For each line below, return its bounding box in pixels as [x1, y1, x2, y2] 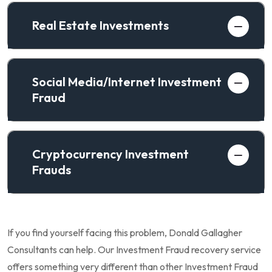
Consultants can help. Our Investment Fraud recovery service [7, 243, 261, 256]
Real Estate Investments [32, 17, 169, 33]
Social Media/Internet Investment [32, 73, 222, 89]
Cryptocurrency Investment [32, 146, 189, 161]
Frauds [32, 161, 71, 177]
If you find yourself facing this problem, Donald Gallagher [7, 226, 242, 239]
